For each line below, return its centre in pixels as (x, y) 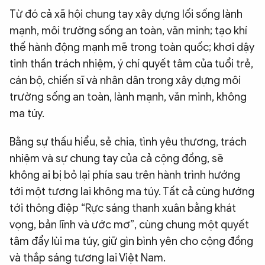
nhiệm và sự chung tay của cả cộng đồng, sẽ (117, 159)
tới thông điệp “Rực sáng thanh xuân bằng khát (123, 209)
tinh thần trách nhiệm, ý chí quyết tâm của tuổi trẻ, (131, 64)
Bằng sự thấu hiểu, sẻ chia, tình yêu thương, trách (128, 142)
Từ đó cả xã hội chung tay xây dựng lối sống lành (126, 14)
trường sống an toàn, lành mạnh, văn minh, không (128, 97)
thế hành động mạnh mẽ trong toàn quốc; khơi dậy (132, 48)
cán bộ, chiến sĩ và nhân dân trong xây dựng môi (125, 81)
